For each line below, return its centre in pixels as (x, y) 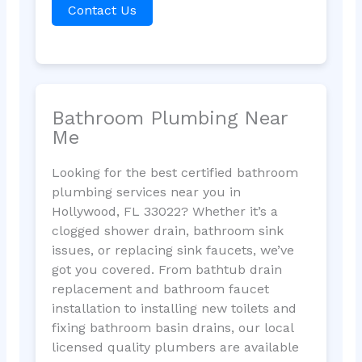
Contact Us (102, 10)
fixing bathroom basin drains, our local (172, 328)
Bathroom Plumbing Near (169, 118)
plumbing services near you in (146, 192)
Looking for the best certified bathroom (175, 173)
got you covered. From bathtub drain (166, 270)
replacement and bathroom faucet (160, 289)
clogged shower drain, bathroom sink (167, 231)
